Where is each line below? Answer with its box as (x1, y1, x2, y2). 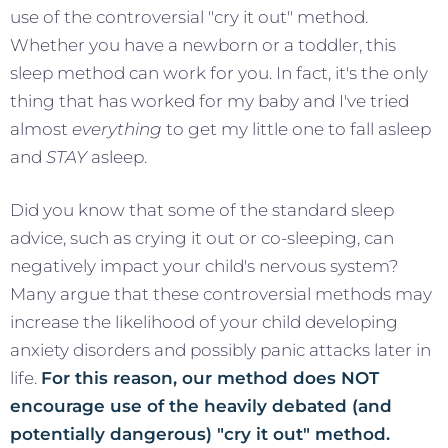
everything (72, 118, 162, 139)
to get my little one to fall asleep (162, 118, 431, 139)
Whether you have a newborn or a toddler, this (10, 34, 396, 55)
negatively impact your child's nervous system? (10, 255, 399, 276)
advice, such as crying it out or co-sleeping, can (10, 227, 394, 248)
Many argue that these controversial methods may (10, 283, 432, 304)
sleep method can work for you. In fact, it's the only (10, 62, 428, 83)
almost (10, 118, 72, 139)
